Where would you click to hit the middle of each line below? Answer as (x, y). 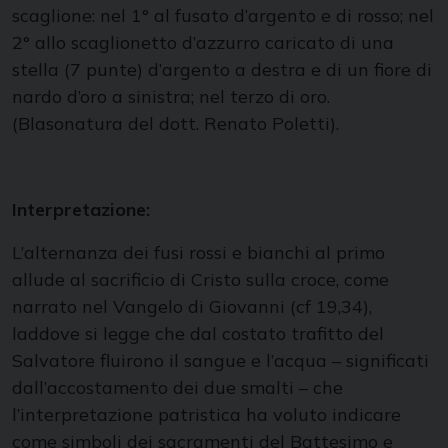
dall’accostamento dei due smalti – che (177, 387)
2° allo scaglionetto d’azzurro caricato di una (203, 42)
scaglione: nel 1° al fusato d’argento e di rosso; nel (223, 15)
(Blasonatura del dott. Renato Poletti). (175, 123)
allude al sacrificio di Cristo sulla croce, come (200, 279)
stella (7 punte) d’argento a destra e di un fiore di (222, 69)
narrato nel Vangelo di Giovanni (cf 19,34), (192, 306)
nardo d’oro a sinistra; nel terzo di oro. (171, 96)
